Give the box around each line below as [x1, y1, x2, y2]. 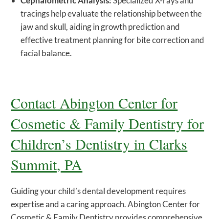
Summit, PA [11, 154, 83, 175]
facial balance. [21, 48, 72, 59]
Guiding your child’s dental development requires [11, 186, 186, 197]
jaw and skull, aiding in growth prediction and [21, 22, 180, 32]
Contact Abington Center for [11, 93, 178, 113]
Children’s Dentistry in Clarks [11, 134, 188, 154]
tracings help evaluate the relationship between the [21, 8, 202, 19]
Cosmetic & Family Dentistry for [11, 113, 204, 133]
